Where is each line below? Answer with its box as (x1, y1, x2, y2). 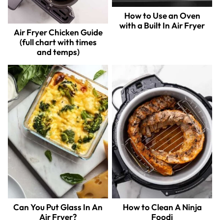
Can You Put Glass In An (13, 201, 103, 212)
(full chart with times (19, 36, 97, 47)
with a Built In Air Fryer (119, 20, 205, 30)
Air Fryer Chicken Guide (13, 27, 103, 37)
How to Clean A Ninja (122, 201, 202, 212)
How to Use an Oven (124, 10, 200, 21)
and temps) (36, 46, 80, 57)
